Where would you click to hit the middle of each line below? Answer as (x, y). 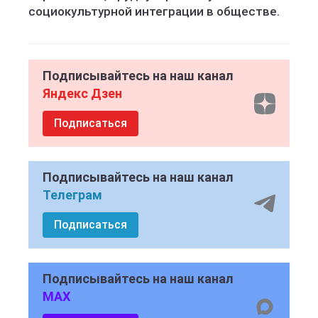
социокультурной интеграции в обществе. (154, 11)
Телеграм (72, 195)
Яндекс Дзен (82, 93)
